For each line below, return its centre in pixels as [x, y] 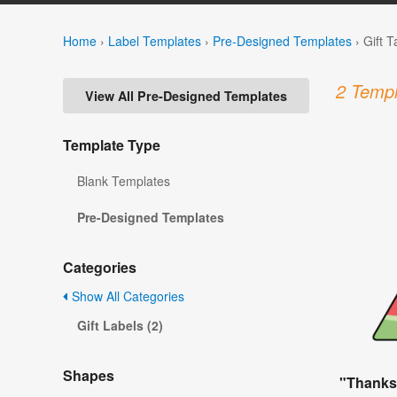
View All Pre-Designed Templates [186, 96]
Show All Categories [126, 296]
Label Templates [155, 40]
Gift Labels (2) [120, 326]
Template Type [112, 145]
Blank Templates [124, 181]
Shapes [89, 376]
